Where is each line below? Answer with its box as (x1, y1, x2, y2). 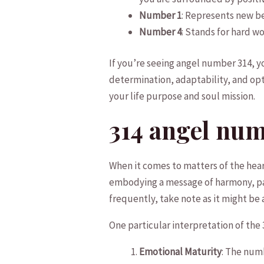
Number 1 (139, 8, 182, 22)
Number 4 (139, 25, 182, 38)
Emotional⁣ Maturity (139, 245, 222, 259)
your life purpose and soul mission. (109, 90, 256, 103)
